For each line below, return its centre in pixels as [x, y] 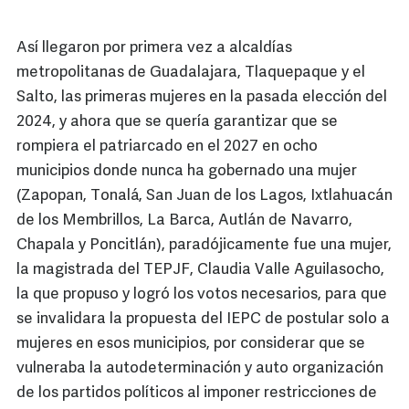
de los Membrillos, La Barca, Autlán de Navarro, [184, 221]
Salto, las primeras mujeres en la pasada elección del [202, 98]
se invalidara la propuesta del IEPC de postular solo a [203, 320]
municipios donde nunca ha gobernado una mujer [187, 172]
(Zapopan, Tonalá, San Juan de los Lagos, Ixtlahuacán [204, 196]
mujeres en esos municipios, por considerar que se [191, 344]
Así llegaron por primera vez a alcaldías [154, 48]
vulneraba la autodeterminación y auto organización [200, 369]
